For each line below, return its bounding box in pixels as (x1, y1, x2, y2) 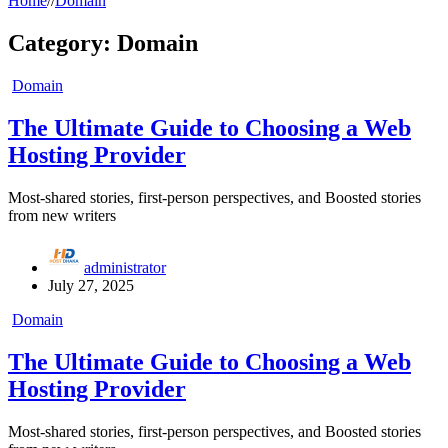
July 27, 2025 (48, 276, 134, 294)
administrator (84, 258, 166, 276)
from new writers (8, 206, 116, 224)
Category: (8, 30, 117, 57)
